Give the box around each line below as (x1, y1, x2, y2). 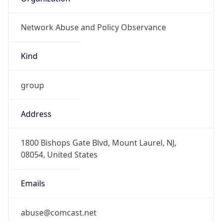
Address (20, 108, 52, 119)
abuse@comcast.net (20, 207, 97, 218)
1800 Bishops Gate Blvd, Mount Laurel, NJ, (20, 137, 176, 149)
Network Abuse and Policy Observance (20, 22, 166, 33)
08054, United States (20, 149, 98, 161)
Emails (20, 178, 45, 189)
